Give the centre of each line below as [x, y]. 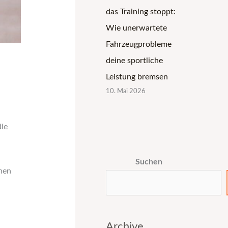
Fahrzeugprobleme [139, 44]
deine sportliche [134, 60]
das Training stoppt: [141, 11]
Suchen [149, 162]
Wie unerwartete [136, 28]
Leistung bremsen [137, 77]
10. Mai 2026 [126, 91]
